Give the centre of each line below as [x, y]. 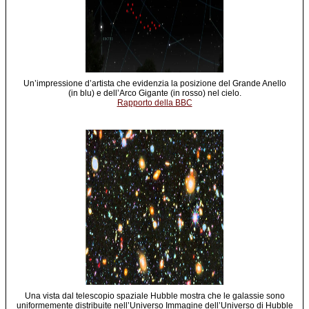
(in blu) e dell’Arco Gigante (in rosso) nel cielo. [154, 93]
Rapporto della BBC [154, 102]
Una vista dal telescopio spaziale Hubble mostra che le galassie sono [154, 296]
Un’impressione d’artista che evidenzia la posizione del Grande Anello [154, 83]
